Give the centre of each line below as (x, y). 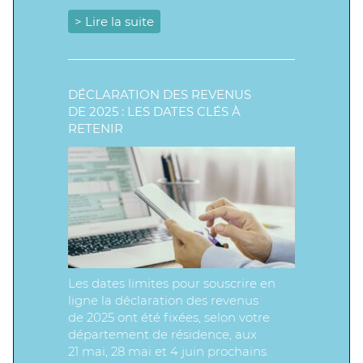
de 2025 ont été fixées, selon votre (169, 317)
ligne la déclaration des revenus (163, 300)
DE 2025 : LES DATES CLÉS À (154, 111)
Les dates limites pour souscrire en (172, 283)
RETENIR (96, 128)
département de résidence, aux (162, 334)
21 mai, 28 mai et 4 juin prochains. (169, 351)
